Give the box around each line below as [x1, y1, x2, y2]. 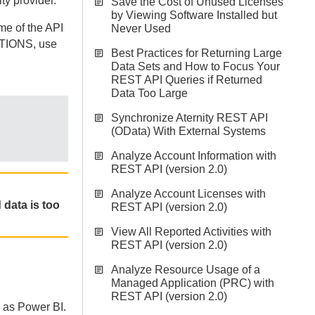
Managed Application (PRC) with [111, 277, 274, 289]
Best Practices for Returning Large [111, 47, 282, 59]
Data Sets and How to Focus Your [111, 60, 280, 72]
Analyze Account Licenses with [111, 188, 266, 200]
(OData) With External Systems [111, 125, 266, 137]
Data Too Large [111, 87, 188, 99]
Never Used [111, 22, 171, 34]
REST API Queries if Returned [111, 74, 262, 86]
